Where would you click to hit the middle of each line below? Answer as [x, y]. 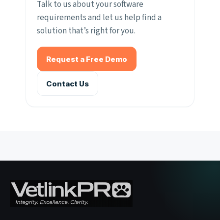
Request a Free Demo [87, 59]
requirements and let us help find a [99, 18]
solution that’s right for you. [86, 31]
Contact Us [68, 83]
